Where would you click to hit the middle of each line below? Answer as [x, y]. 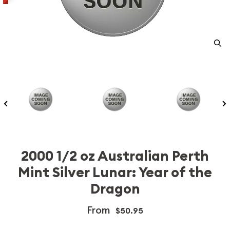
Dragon [115, 189]
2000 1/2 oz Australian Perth [115, 156]
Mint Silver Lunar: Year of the [115, 172]
